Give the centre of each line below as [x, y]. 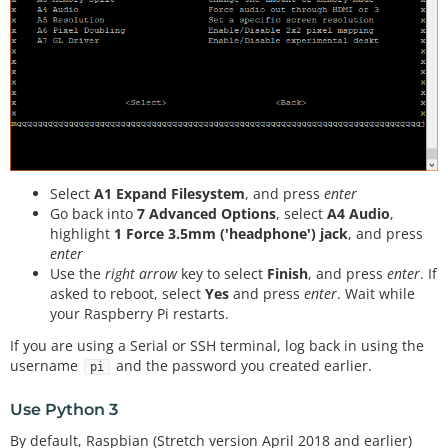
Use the [77, 273]
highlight [82, 233]
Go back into [93, 213]
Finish [287, 273]
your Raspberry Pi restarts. [139, 313]
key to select [222, 273]
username [46, 366]
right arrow [141, 273]
